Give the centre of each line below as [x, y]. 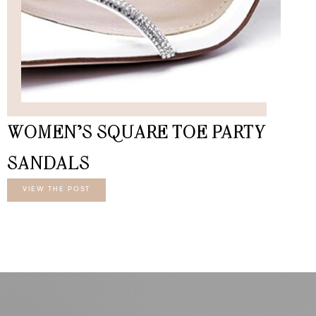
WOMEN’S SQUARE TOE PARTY [136, 131]
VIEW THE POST [56, 189]
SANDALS [48, 162]
